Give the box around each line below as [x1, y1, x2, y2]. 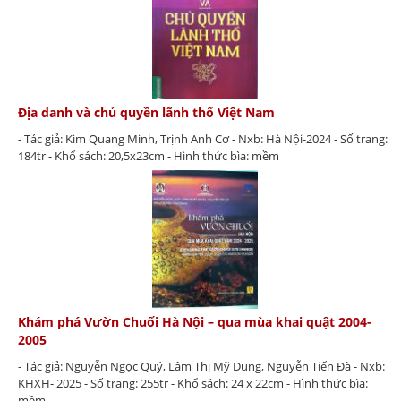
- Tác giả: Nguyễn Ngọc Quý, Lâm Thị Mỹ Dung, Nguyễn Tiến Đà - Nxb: [18, 357, 385, 374]
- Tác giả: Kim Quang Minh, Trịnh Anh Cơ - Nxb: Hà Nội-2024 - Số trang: [18, 130, 388, 147]
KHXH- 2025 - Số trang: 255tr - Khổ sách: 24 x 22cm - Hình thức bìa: [18, 374, 368, 391]
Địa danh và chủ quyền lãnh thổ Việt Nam [18, 103, 275, 121]
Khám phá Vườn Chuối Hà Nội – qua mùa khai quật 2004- [18, 312, 371, 330]
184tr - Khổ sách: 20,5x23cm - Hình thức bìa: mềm [18, 147, 279, 164]
